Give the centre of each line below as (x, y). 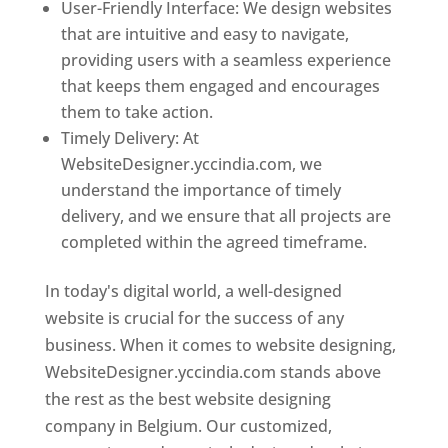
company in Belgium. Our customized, (188, 425)
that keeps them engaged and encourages (220, 85)
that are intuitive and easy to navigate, (204, 33)
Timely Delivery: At (129, 137)
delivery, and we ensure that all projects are (225, 215)
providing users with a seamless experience (225, 59)
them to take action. (136, 111)
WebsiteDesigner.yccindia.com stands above (212, 371)
